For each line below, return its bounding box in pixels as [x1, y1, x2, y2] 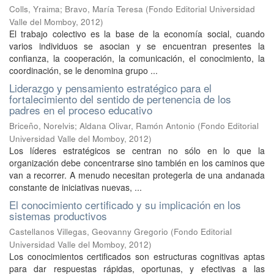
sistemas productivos [9, 207, 107, 223]
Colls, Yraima [9, 2, 60, 15]
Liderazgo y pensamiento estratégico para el [9, 80, 212, 95]
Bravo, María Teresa [65, 2, 143, 15]
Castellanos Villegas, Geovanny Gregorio [9, 225, 168, 237]
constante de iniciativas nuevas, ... [9, 180, 142, 193]
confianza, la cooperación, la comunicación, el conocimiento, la [9, 51, 265, 64]
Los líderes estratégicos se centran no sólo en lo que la [9, 144, 265, 157]
